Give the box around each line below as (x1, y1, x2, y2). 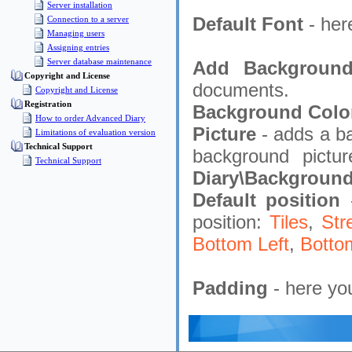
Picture (192, 123, 256, 145)
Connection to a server (47, 14, 129, 24)
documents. (192, 79, 289, 101)
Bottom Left (192, 233, 289, 255)
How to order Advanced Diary (35, 113, 145, 123)
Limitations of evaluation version (35, 127, 156, 137)
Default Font (192, 13, 303, 35)
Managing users (47, 28, 104, 38)
